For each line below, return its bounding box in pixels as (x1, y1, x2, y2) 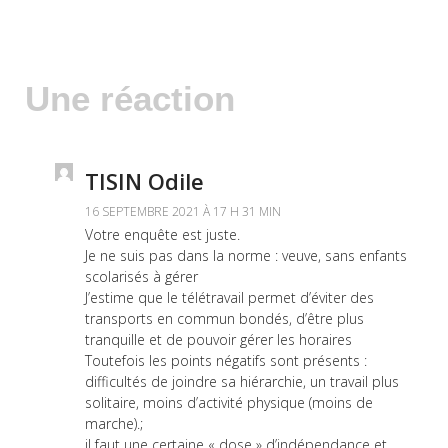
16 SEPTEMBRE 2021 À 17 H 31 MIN (85, 203, 281, 221)
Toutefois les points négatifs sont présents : (85, 351, 367, 371)
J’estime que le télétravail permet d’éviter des (85, 288, 374, 308)
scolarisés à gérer (85, 267, 198, 287)
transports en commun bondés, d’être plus (85, 309, 364, 329)
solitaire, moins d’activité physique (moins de (85, 393, 373, 413)
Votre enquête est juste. (85, 225, 240, 245)
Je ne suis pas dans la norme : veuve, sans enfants (85, 246, 407, 266)
